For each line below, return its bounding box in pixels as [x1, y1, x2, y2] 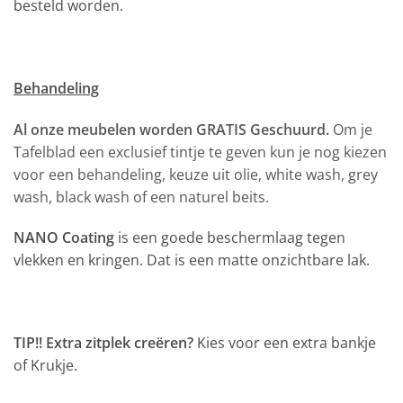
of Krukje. [13, 355, 77, 376]
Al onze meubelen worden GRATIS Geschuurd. [13, 119, 333, 139]
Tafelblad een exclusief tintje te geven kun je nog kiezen [13, 141, 387, 162]
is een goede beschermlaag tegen [114, 228, 345, 248]
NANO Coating [13, 228, 114, 248]
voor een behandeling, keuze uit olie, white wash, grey [13, 164, 378, 184]
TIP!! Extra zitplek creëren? [13, 333, 193, 354]
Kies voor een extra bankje [193, 333, 376, 354]
